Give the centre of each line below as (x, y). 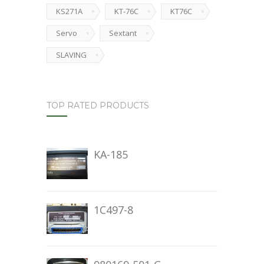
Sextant (123, 33)
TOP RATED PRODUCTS (98, 105)
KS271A (69, 11)
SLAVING (71, 55)
